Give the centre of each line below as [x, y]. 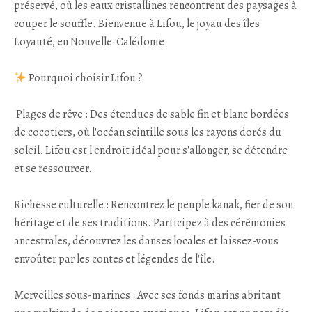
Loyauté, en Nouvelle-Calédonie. [91, 42]
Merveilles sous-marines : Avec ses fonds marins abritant [147, 295]
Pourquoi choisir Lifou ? [85, 78]
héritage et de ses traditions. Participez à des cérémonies [150, 223]
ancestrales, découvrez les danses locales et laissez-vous [146, 241]
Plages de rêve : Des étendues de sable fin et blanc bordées [151, 114]
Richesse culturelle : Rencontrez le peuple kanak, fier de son [154, 205]
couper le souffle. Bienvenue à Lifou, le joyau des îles [137, 24]
